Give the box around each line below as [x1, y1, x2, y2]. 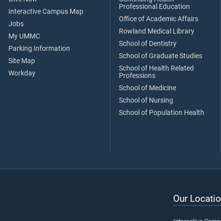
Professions [119, 71, 155, 80]
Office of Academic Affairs [119, 14, 198, 23]
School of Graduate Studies [119, 51, 202, 60]
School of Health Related [119, 64, 194, 73]
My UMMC [8, 32, 40, 40]
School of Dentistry [119, 39, 177, 48]
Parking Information [8, 44, 70, 53]
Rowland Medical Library [119, 27, 194, 36]
